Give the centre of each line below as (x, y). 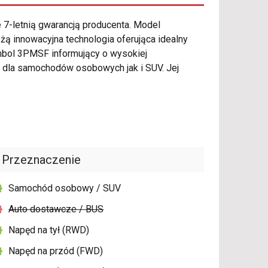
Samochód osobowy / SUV (65, 188)
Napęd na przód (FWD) (56, 251)
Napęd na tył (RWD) (49, 230)
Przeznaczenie (42, 160)
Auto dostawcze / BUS (56, 209)
